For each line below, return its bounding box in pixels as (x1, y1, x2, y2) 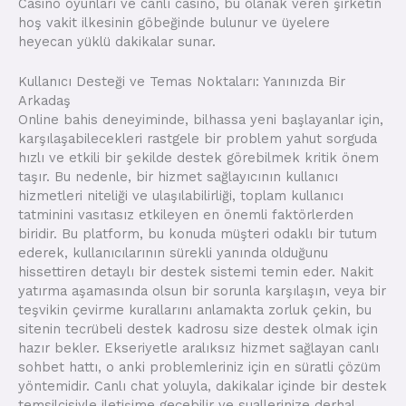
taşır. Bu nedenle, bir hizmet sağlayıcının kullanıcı (18, 168, 338, 185)
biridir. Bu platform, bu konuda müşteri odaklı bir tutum (18, 225, 377, 242)
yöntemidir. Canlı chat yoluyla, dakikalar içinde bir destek (18, 377, 387, 394)
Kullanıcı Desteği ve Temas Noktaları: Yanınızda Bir (18, 72, 345, 90)
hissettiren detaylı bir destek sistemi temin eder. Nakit (18, 263, 373, 280)
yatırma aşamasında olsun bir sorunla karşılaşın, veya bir (18, 282, 386, 299)
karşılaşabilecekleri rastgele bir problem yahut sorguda (18, 130, 377, 147)
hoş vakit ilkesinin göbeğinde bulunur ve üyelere (18, 14, 330, 31)
